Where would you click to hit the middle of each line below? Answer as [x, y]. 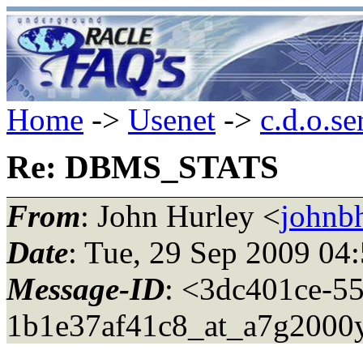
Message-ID [85, 288]
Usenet [172, 120]
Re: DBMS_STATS [143, 167]
